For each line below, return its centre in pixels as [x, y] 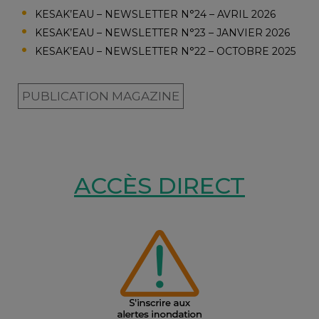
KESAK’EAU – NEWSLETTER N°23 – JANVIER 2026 [162, 33]
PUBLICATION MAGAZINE [101, 96]
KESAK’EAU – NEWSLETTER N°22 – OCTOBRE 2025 [165, 51]
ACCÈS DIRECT [159, 185]
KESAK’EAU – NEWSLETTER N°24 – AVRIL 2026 [155, 14]
